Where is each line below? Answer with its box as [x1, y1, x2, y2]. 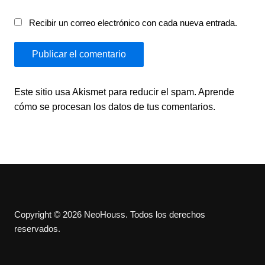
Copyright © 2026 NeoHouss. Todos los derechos [14, 209, 205, 220]
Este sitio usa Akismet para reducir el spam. [14, 87, 198, 98]
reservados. [14, 224, 60, 234]
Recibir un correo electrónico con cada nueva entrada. [28, 18, 237, 28]
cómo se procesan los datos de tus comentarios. [14, 102, 215, 112]
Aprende [198, 87, 234, 98]
